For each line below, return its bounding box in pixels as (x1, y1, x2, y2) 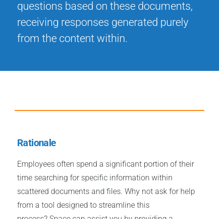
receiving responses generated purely (17, 16, 188, 28)
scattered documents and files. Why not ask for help (17, 187, 195, 196)
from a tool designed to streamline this (17, 200, 150, 210)
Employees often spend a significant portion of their (17, 159, 194, 169)
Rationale (17, 137, 56, 149)
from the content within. (17, 32, 128, 44)
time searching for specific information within (17, 173, 173, 182)
